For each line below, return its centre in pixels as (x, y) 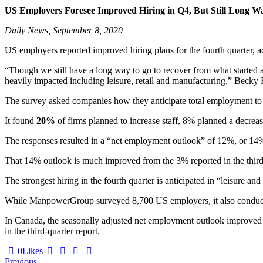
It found (21, 121)
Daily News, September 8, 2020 (64, 30)
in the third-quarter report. (52, 231)
